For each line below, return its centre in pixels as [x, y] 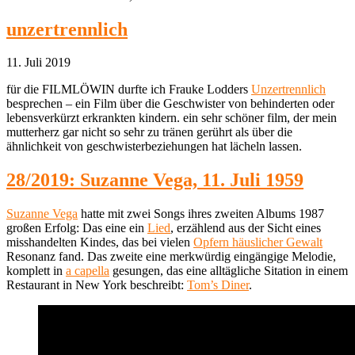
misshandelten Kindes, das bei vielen [100, 242]
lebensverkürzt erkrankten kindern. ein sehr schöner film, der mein [172, 118]
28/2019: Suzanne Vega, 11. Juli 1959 [155, 180]
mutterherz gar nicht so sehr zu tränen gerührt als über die [149, 132]
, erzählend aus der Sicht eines [246, 228]
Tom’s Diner [218, 285]
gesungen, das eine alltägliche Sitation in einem [229, 271]
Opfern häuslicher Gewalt [258, 242]
